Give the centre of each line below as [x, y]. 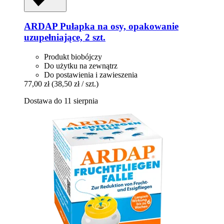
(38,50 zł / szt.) [75, 84]
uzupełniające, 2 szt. [65, 37]
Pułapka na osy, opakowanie [118, 26]
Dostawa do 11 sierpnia [61, 101]
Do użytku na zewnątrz [81, 66]
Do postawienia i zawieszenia [91, 75]
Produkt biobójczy [73, 57]
